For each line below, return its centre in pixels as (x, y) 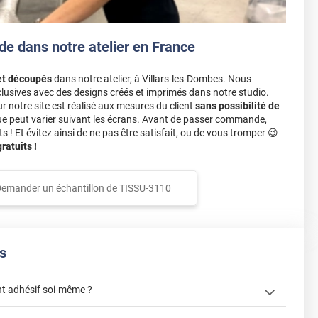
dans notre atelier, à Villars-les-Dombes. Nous (152, 79)
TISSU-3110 (145, 188)
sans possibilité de (237, 106)
